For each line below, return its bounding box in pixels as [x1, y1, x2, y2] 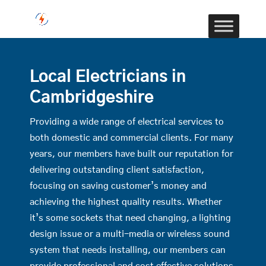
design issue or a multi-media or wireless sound [30, 230, 230, 239]
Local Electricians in [30, 69, 186, 85]
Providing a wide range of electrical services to [30, 118, 224, 126]
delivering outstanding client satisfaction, [30, 166, 204, 175]
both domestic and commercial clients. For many [30, 134, 233, 142]
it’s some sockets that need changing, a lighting [30, 214, 231, 223]
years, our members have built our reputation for [30, 150, 233, 159]
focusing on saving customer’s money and [30, 182, 207, 191]
